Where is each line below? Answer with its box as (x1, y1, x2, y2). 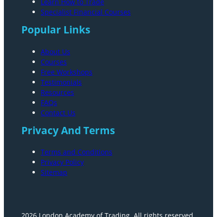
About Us (41, 46, 70, 56)
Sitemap (41, 167, 67, 177)
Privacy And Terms (21, 123, 115, 137)
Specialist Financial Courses (41, 7, 131, 17)
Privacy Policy (41, 157, 84, 167)
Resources (41, 87, 74, 97)
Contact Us (41, 108, 76, 117)
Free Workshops (41, 67, 93, 77)
